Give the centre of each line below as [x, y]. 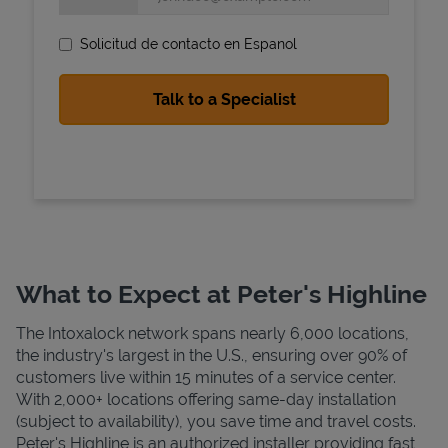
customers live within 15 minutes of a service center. [206, 377]
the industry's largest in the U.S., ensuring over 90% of [211, 355]
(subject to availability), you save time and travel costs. [216, 421]
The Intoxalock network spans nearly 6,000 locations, [212, 333]
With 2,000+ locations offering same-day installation [206, 399]
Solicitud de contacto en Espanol [188, 43]
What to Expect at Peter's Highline [221, 293]
